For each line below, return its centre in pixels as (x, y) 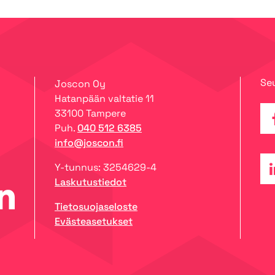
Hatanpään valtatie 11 (104, 99)
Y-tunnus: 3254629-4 (106, 168)
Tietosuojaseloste (96, 207)
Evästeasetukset (94, 222)
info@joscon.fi (89, 143)
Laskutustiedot (91, 182)
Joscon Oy (80, 84)
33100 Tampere (90, 114)
